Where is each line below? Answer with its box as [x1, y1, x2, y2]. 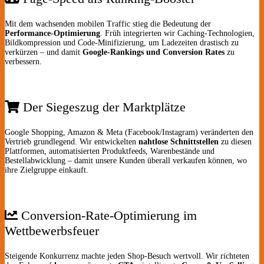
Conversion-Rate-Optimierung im [18, 207, 197, 223]
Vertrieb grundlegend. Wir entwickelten [5, 137, 138, 146]
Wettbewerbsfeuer [5, 223, 99, 238]
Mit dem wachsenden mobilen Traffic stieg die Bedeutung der [5, 19, 211, 28]
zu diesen [219, 137, 252, 146]
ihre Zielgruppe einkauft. [5, 165, 88, 174]
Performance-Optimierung [5, 28, 100, 38]
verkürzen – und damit [5, 47, 82, 57]
